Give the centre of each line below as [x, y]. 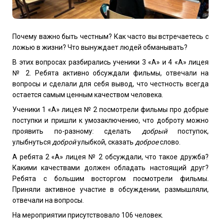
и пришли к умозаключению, [92, 120]
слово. [169, 142]
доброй [64, 142]
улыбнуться [32, 142]
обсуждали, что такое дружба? [156, 157]
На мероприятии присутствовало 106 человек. [88, 215]
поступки [27, 120]
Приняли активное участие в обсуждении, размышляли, [110, 189]
